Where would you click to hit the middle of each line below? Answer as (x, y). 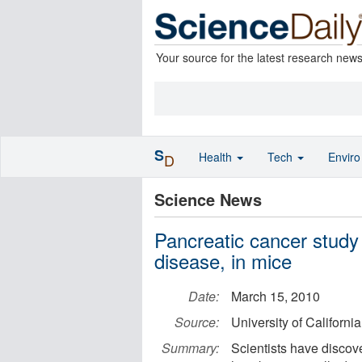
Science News (208, 199)
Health (217, 157)
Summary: (190, 348)
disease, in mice (223, 261)
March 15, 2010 (276, 296)
